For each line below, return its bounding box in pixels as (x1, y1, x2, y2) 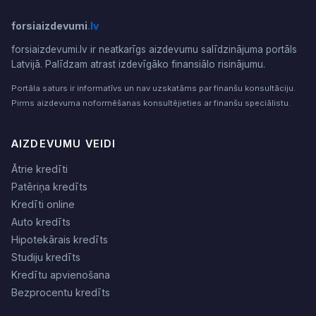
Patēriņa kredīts (11, 181, 87, 193)
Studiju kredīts (11, 251, 80, 263)
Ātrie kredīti (11, 163, 68, 175)
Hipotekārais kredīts (11, 233, 108, 245)
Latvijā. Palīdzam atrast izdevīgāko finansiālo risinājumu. (11, 59, 265, 70)
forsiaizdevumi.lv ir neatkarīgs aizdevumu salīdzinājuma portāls (11, 44, 297, 55)
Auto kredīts (11, 216, 71, 228)
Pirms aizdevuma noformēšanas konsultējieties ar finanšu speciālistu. (11, 98, 291, 108)
